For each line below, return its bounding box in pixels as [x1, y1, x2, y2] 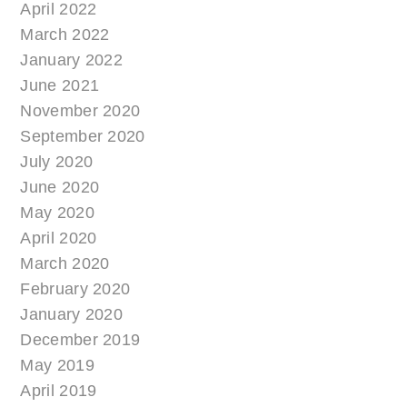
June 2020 [20, 178, 100, 197]
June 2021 [20, 76, 100, 95]
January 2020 [20, 305, 124, 324]
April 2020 [20, 229, 97, 248]
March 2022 [20, 25, 110, 45]
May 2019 [20, 356, 94, 375]
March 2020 [20, 254, 110, 273]
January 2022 [20, 51, 124, 70]
